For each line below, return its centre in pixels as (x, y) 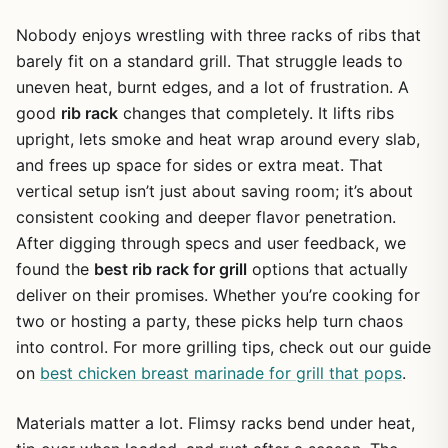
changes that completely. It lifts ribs (256, 113)
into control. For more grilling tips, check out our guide (223, 347)
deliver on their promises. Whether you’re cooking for (218, 295)
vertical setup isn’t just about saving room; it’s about (214, 191)
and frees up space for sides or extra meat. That (199, 165)
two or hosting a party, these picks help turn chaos (209, 321)
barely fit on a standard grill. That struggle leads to (209, 61)
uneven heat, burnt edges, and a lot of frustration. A (212, 87)
